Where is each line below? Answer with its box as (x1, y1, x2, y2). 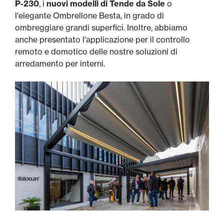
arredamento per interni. (15, 58, 105, 68)
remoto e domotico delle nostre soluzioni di (15, 46, 177, 56)
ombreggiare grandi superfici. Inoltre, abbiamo (15, 22, 187, 32)
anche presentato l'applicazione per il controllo (15, 34, 190, 44)
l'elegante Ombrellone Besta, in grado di (15, 10, 164, 20)
